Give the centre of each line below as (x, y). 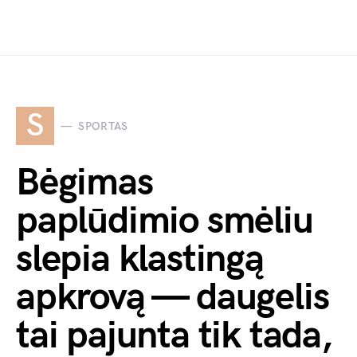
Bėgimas (84, 183)
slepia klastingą (140, 260)
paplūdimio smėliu (165, 222)
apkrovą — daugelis (173, 298)
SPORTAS (103, 126)
